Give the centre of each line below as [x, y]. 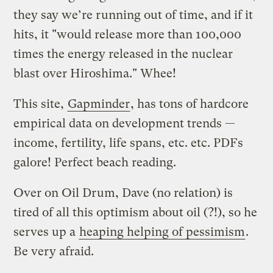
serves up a [46, 232]
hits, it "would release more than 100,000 [128, 34]
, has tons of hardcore [190, 104]
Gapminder [99, 104]
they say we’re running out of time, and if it [133, 15]
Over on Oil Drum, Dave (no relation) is [123, 193]
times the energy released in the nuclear [123, 54]
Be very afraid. [54, 251]
